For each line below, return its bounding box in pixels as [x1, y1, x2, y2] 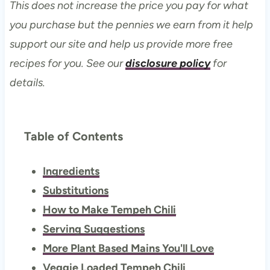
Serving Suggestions [43, 222, 145, 236]
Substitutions [43, 183, 109, 197]
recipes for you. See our [9, 56, 125, 70]
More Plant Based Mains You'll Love [43, 241, 215, 255]
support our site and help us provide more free [9, 37, 233, 51]
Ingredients [43, 164, 100, 178]
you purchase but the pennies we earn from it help [9, 17, 253, 31]
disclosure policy [125, 56, 210, 70]
